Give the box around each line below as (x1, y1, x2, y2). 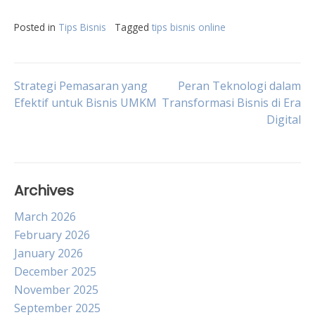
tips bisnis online (152, 20, 226, 34)
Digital (266, 112, 301, 127)
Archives (14, 181, 74, 200)
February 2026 (14, 227, 90, 243)
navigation (13, 112, 141, 146)
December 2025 (14, 264, 96, 279)
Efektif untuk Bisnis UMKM (14, 95, 157, 110)
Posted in (14, 20, 58, 34)
